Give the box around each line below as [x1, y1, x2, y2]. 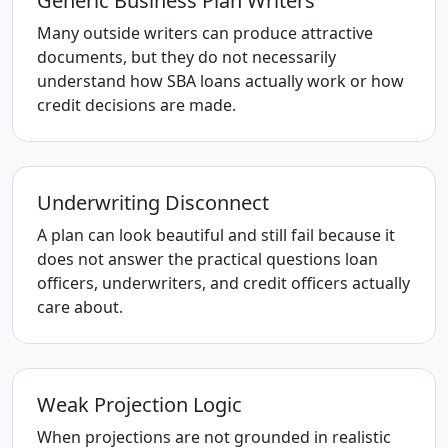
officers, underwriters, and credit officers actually [37, 272, 410, 294]
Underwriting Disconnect [37, 189, 269, 216]
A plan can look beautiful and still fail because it [37, 224, 395, 246]
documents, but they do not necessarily [37, 46, 336, 68]
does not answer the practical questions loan [37, 248, 378, 270]
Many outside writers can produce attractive [37, 22, 373, 44]
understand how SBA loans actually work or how [37, 70, 404, 92]
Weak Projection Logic [37, 391, 242, 418]
